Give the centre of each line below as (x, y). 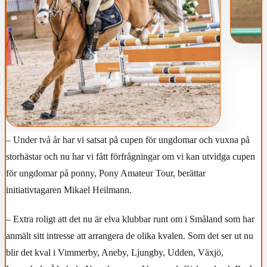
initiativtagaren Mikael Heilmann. (69, 190)
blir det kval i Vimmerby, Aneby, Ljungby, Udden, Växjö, (115, 253)
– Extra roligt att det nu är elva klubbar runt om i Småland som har (130, 219)
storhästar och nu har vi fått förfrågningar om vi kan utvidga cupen (131, 156)
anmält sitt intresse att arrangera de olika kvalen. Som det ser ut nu (130, 236)
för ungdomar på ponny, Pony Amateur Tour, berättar (106, 173)
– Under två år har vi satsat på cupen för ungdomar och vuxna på (128, 139)
